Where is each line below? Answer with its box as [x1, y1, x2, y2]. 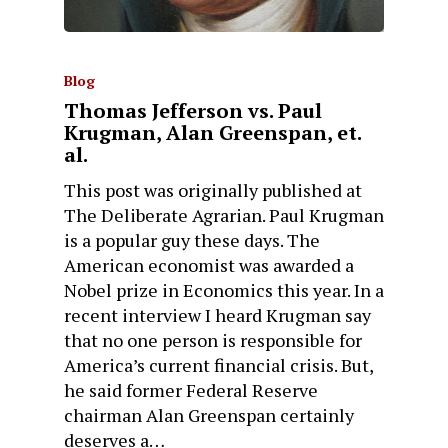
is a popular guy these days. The [64, 227, 320, 252]
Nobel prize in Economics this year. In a [64, 277, 384, 302]
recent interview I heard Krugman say [64, 302, 371, 327]
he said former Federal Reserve [64, 377, 318, 402]
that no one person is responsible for [64, 327, 362, 352]
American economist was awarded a [64, 252, 354, 277]
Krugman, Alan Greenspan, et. [64, 118, 361, 146]
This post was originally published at [64, 177, 362, 202]
